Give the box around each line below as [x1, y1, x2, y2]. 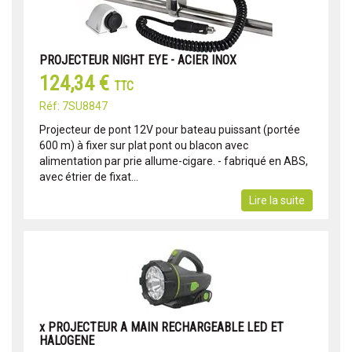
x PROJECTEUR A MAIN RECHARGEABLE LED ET [39, 320, 284, 335]
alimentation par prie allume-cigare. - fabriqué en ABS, [39, 155, 308, 168]
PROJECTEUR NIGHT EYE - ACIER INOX [39, 53, 236, 68]
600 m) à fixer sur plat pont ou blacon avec [39, 139, 248, 152]
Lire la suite [249, 194, 305, 207]
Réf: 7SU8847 [39, 100, 108, 113]
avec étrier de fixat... [39, 170, 138, 184]
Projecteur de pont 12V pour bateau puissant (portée [39, 123, 300, 137]
